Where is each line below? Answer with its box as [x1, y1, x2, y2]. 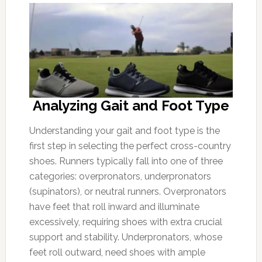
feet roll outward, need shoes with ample [29, 247, 205, 258]
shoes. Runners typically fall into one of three [29, 156, 223, 167]
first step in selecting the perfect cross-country [29, 140, 231, 151]
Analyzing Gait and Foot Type [32, 97, 229, 114]
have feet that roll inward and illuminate [29, 201, 199, 212]
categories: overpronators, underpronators [29, 171, 211, 182]
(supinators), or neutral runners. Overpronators [29, 186, 226, 197]
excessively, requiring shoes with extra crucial [29, 216, 222, 227]
